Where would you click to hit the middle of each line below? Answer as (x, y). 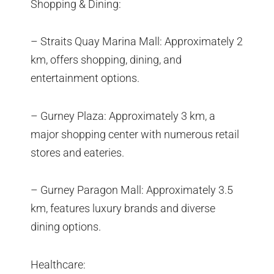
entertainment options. (85, 78)
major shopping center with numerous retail (135, 134)
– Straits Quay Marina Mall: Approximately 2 (137, 42)
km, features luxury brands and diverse (123, 209)
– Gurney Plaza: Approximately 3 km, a (123, 116)
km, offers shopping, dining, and (106, 60)
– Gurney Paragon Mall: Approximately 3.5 (132, 190)
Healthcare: (58, 264)
